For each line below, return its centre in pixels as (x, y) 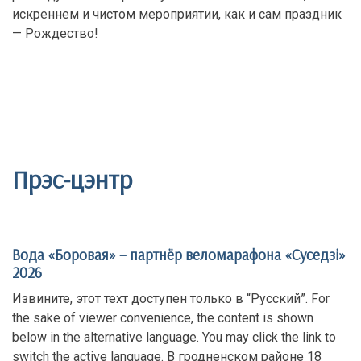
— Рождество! (55, 33)
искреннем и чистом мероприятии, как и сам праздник (177, 14)
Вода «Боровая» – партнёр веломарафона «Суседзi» (179, 255)
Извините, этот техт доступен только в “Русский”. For (171, 299)
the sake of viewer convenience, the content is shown (163, 318)
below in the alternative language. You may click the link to (174, 337)
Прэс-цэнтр (72, 179)
